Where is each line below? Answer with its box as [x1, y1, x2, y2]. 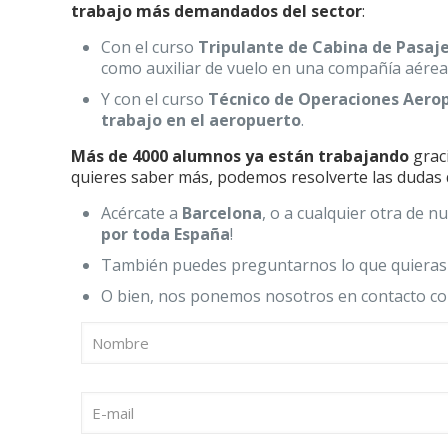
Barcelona [182, 202, 263, 224]
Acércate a [101, 202, 183, 224]
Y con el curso [101, 88, 205, 110]
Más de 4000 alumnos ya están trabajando [71, 145, 414, 167]
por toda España [101, 223, 231, 245]
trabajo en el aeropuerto [101, 109, 302, 131]
